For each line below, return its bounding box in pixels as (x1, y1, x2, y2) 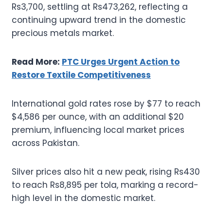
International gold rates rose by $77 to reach (12, 97, 200, 109)
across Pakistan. (12, 137, 79, 149)
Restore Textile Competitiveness (12, 69, 151, 81)
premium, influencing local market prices (12, 124, 184, 136)
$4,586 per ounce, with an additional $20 (12, 110, 184, 123)
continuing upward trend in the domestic (12, 14, 186, 26)
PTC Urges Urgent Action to (62, 55, 180, 68)
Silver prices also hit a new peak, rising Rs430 (12, 165, 200, 178)
